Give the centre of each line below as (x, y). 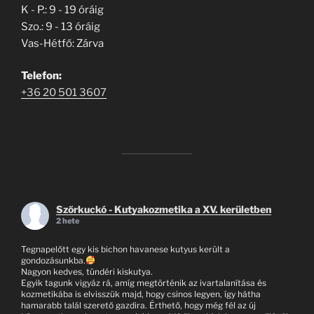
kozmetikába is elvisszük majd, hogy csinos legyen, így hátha (141, 294)
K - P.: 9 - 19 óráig (62, 9)
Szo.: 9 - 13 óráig (61, 26)
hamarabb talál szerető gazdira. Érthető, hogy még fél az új (138, 305)
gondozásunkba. (53, 260)
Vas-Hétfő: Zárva (62, 43)
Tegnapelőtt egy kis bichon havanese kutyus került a (125, 249)
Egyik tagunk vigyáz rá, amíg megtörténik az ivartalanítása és (144, 282)
